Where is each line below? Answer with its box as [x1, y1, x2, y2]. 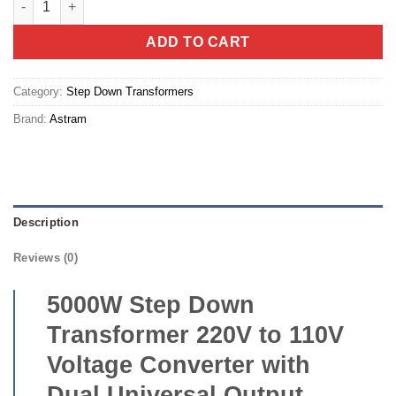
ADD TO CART [146, 34, 250, 49]
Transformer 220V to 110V [47, 322, 344, 349]
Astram [49, 111, 87, 126]
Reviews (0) [13, 251, 78, 265]
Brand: [13, 111, 49, 126]
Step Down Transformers [66, 84, 194, 98]
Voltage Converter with [47, 352, 310, 379]
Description [13, 216, 79, 230]
